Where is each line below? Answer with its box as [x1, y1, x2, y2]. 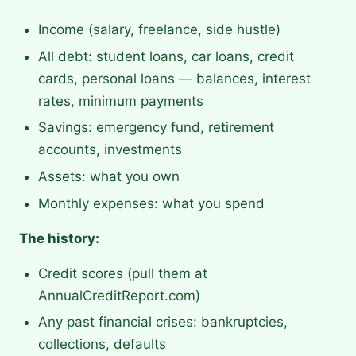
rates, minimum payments [38, 92, 203, 109]
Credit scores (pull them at [38, 265, 207, 281]
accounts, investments [38, 141, 182, 158]
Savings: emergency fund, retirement [38, 119, 274, 136]
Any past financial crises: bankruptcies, [38, 314, 288, 331]
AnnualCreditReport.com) [38, 287, 200, 304]
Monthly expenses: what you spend [38, 195, 265, 211]
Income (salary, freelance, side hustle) [38, 21, 281, 38]
